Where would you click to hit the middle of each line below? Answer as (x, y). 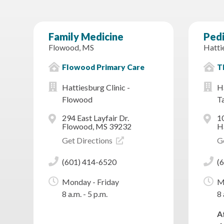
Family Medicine (86, 37)
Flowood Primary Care (103, 67)
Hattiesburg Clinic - (96, 87)
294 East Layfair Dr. (95, 118)
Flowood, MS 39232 (96, 126)
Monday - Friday (90, 182)
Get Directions (88, 140)
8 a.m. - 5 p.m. (84, 194)
